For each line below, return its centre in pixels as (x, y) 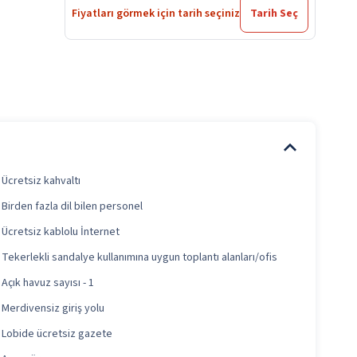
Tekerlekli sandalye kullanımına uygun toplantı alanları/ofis (139, 258)
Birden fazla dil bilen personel (72, 207)
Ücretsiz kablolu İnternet (61, 232)
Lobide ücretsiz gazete (57, 334)
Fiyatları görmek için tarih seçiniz (156, 14)
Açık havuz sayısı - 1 (48, 283)
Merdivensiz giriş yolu (53, 309)
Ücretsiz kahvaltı (41, 181)
